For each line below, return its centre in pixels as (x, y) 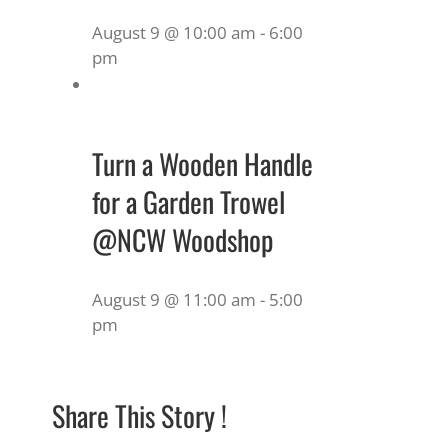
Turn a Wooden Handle (202, 163)
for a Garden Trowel (188, 201)
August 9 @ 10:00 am (174, 32)
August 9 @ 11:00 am (174, 299)
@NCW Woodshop (182, 239)
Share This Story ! (139, 415)
